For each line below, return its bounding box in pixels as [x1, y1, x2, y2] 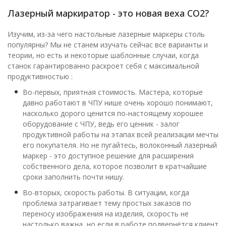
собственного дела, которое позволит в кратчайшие [23, 161, 207, 172]
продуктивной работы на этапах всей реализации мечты [23, 130, 218, 140]
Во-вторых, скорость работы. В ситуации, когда [23, 188, 189, 198]
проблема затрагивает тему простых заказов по [23, 198, 191, 208]
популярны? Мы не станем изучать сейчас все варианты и [8, 40, 208, 50]
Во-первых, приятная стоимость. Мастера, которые [23, 87, 203, 97]
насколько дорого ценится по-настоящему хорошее [23, 108, 203, 119]
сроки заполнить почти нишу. [23, 172, 124, 182]
